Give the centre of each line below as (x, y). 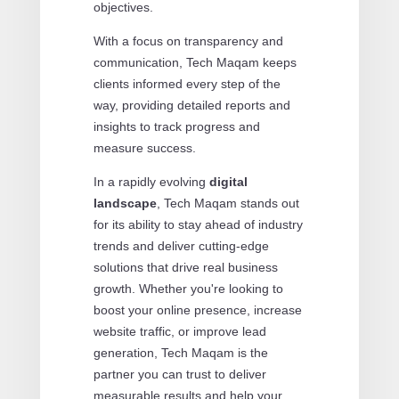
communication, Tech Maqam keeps (195, 62)
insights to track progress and (176, 126)
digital (228, 181)
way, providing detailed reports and (191, 105)
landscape (125, 203)
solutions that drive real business (185, 267)
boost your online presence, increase (197, 309)
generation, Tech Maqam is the (180, 352)
